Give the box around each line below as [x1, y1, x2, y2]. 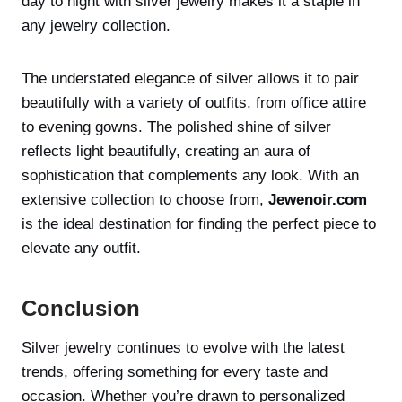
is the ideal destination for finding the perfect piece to [22, 215, 376, 232]
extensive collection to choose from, [22, 191, 268, 208]
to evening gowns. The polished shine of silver [22, 118, 331, 135]
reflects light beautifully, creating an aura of [22, 143, 310, 160]
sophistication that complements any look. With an [22, 167, 359, 184]
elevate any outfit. [22, 240, 141, 257]
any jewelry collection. [22, 17, 170, 34]
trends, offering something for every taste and [22, 363, 328, 380]
